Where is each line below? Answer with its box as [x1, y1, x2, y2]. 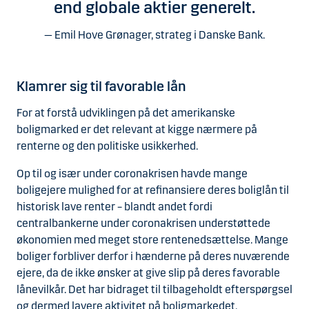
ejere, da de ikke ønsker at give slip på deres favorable [17, 266, 280, 279]
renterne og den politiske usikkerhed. [17, 139, 198, 152]
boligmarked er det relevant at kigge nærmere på [17, 122, 257, 136]
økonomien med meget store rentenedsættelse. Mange [17, 232, 288, 246]
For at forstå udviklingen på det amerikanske [17, 106, 235, 119]
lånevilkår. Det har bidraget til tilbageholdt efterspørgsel [17, 282, 292, 296]
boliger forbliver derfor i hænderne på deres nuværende [17, 249, 290, 263]
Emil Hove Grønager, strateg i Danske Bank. [54, 28, 265, 41]
